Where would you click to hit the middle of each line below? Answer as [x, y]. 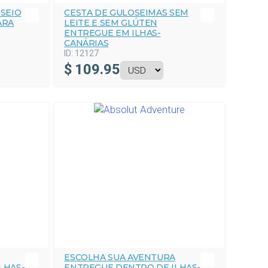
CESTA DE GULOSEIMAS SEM [126, 13]
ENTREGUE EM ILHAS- [112, 33]
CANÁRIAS [86, 43]
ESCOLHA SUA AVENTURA [120, 257]
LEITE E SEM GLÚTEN [111, 23]
